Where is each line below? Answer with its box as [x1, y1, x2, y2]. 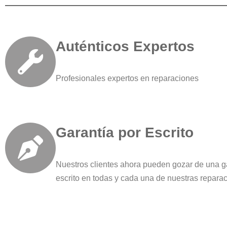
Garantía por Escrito [56, 124, 194, 140]
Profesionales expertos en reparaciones [56, 73, 199, 83]
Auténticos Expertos [56, 38, 195, 54]
